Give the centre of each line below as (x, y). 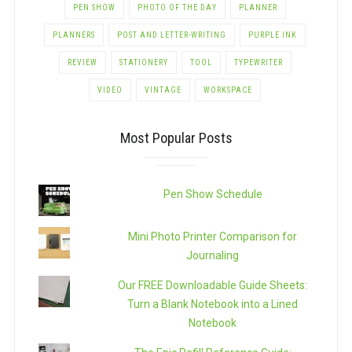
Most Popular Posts (176, 138)
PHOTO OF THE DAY (177, 8)
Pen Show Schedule (213, 194)
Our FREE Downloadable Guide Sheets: (213, 286)
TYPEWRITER (258, 63)
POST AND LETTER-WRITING (172, 35)
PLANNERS (74, 35)
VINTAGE (163, 90)
